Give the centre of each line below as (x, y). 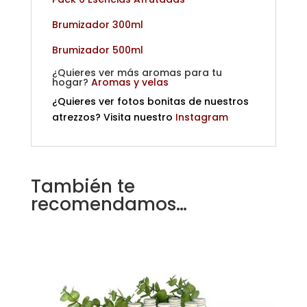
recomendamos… (109, 205)
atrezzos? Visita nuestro (112, 118)
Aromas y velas (130, 83)
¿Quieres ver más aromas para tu (137, 73)
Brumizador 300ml (97, 25)
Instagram (201, 118)
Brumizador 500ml (97, 50)
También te (83, 187)
